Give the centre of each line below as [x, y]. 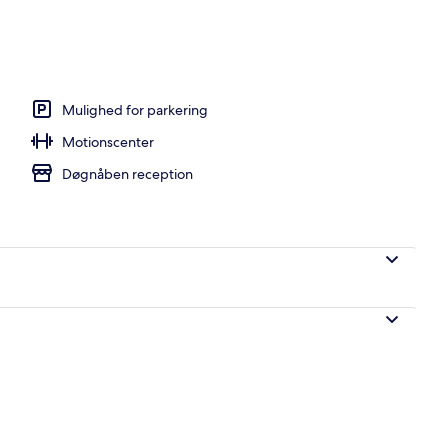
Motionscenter [108, 141]
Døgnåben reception [127, 173]
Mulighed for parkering [135, 109]
